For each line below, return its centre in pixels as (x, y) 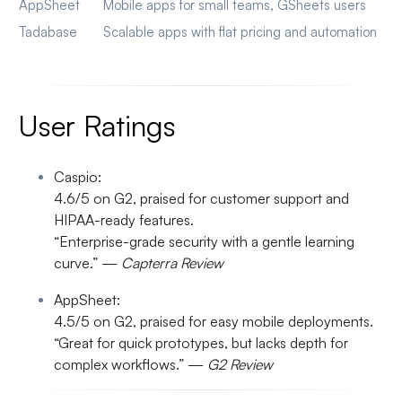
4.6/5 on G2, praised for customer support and (201, 199)
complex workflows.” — (131, 365)
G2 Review (240, 365)
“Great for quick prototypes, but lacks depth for (201, 343)
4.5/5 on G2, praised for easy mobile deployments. (214, 322)
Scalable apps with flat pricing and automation (240, 32)
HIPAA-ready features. (124, 220)
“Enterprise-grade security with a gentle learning (204, 242)
